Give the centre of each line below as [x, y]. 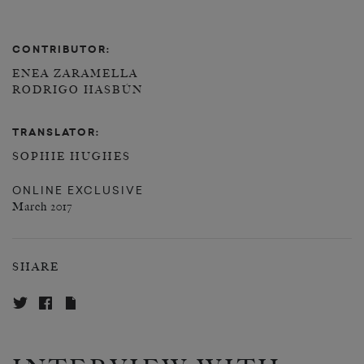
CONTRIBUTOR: [61, 50]
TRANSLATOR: [56, 132]
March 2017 [42, 207]
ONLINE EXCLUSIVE [78, 191]
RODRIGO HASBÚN [78, 90]
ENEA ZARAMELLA [75, 74]
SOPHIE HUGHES [71, 157]
